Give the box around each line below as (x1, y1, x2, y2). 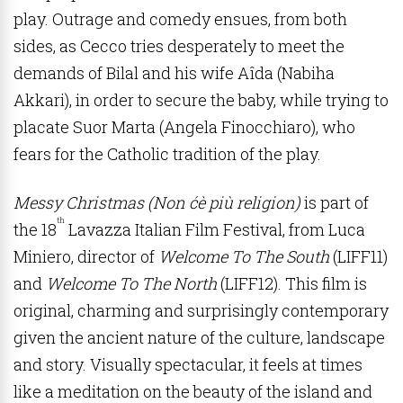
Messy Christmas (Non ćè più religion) (13, 192, 300, 213)
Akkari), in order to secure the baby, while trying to (13, 89, 389, 111)
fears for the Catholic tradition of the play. (13, 143, 321, 165)
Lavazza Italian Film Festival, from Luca (65, 219, 365, 240)
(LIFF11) (329, 246, 388, 267)
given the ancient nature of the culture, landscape (13, 327, 385, 348)
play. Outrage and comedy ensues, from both (13, 8, 347, 30)
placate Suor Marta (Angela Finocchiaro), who (13, 116, 355, 138)
